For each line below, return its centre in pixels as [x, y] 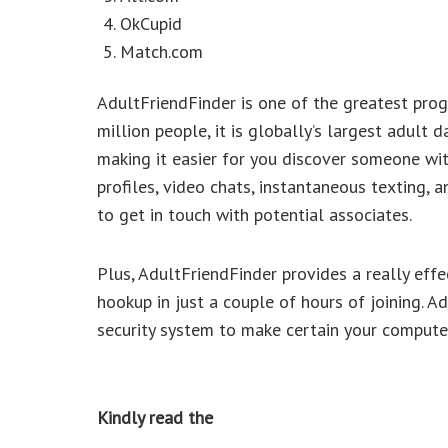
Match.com [162, 51]
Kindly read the [155, 417]
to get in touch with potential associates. [254, 214]
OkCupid [151, 23]
